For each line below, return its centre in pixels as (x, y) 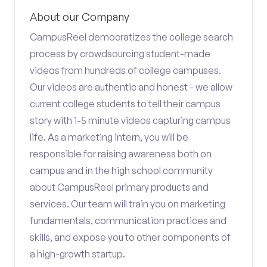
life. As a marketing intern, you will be (109, 137)
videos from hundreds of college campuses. (125, 70)
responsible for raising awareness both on (121, 154)
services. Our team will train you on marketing (128, 204)
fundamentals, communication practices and (128, 221)
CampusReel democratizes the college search (131, 37)
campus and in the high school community (121, 170)
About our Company (80, 17)
